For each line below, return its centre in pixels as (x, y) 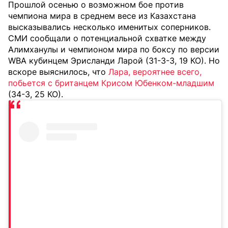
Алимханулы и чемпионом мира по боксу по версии (114, 49)
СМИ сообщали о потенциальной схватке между (107, 38)
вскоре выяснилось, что (58, 72)
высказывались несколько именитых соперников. (109, 27)
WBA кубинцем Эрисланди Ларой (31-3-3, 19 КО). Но (114, 61)
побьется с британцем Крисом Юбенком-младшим (111, 83)
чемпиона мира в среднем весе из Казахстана (102, 16)
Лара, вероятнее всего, (155, 72)
